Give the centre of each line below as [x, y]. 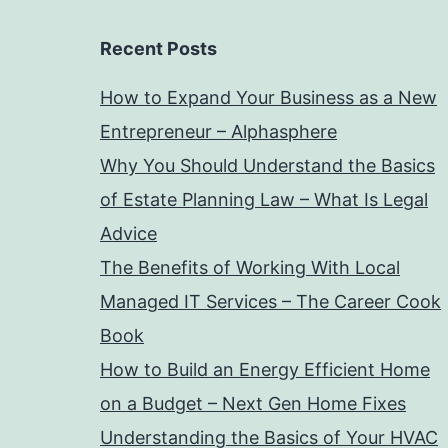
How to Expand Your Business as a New [268, 97]
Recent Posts [158, 48]
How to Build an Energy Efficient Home [265, 369]
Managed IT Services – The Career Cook [270, 301]
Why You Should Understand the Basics [267, 165]
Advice [128, 233]
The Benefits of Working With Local [250, 267]
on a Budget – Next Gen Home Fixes [253, 403]
